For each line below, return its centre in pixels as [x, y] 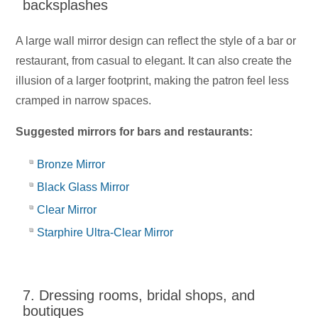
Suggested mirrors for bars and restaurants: [135, 132]
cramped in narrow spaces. [85, 101]
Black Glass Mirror [83, 187]
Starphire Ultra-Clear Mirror [105, 233]
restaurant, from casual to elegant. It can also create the [154, 61]
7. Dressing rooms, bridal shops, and [139, 296]
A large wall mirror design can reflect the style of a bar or [156, 41]
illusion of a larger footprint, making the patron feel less [153, 81]
